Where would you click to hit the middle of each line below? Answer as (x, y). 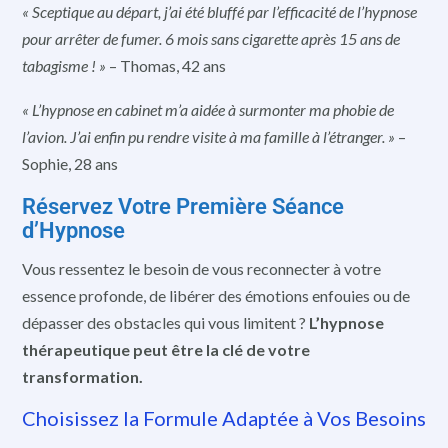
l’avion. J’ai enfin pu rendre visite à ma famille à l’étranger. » (208, 137)
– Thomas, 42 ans (166, 65)
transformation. (82, 376)
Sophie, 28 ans (70, 164)
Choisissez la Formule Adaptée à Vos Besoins (224, 418)
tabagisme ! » (64, 65)
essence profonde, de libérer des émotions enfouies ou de (216, 295)
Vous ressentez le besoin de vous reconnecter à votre (201, 268)
